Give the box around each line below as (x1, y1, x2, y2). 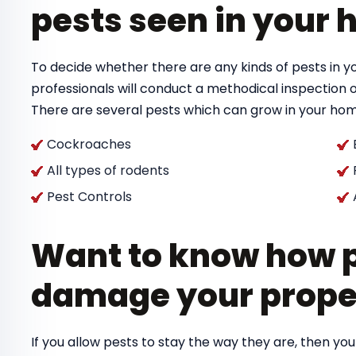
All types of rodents (47, 161, 169, 180)
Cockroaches (47, 135, 131, 154)
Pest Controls (47, 188, 132, 207)
